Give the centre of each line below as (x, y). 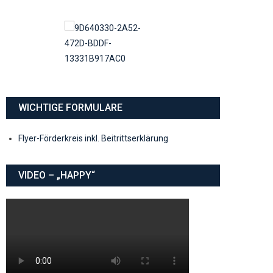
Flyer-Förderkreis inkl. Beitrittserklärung (93, 138)
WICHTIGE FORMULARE (70, 107)
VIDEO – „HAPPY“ (57, 175)
